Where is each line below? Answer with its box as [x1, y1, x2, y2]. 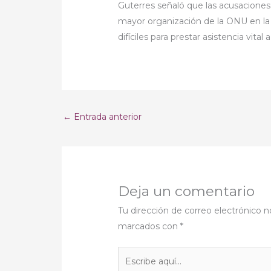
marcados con [118, 220, 181, 232]
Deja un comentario [118, 182, 255, 200]
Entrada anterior [71, 111, 142, 122]
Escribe [117, 248, 149, 260]
